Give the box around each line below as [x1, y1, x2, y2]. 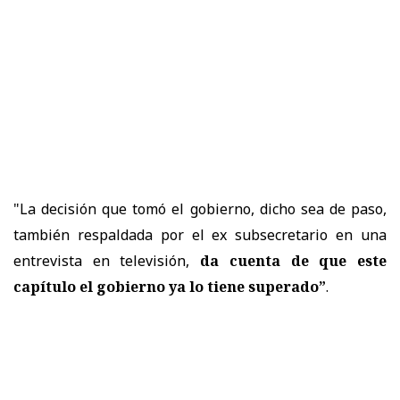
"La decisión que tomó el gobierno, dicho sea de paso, [13, 199, 387, 220]
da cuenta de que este [189, 251, 387, 271]
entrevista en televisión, [13, 251, 190, 271]
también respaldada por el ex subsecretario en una [13, 225, 387, 246]
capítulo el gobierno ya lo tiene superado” [13, 277, 326, 297]
